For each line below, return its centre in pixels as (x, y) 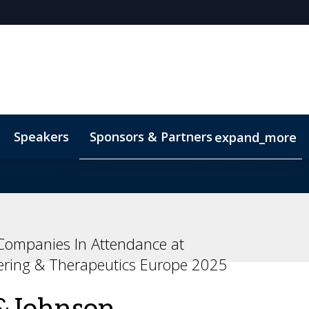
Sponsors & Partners (151, 136)
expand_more (256, 137)
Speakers (41, 136)
